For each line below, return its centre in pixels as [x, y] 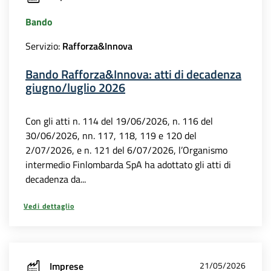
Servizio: [44, 46]
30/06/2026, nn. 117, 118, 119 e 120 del [111, 135]
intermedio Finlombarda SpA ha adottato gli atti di [128, 164]
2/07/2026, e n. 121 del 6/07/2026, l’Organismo [126, 150]
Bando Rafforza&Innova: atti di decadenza [133, 74]
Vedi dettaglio [49, 206]
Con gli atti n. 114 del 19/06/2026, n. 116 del [119, 121]
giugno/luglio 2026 [75, 87]
